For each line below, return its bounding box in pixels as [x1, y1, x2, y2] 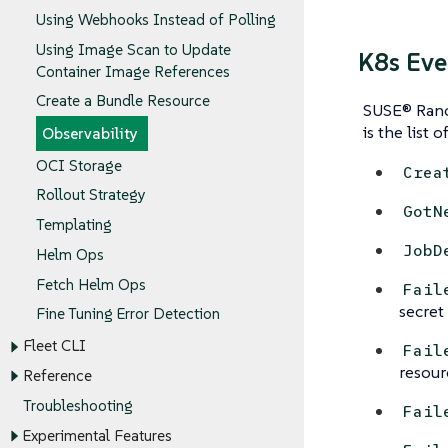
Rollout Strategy [36, 185, 146, 205]
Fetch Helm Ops [36, 275, 146, 295]
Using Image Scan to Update [36, 39, 231, 59]
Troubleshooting [22, 396, 133, 416]
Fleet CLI [22, 336, 86, 356]
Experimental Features [22, 425, 172, 445]
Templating [36, 215, 112, 235]
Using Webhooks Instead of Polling [36, 10, 276, 30]
